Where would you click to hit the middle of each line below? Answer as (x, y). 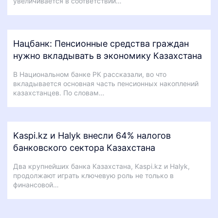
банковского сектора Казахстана (84, 147)
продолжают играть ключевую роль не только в (93, 175)
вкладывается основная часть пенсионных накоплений (106, 83)
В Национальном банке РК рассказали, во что (90, 74)
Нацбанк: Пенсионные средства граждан (101, 43)
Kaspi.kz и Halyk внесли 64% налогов (92, 135)
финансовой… (36, 184)
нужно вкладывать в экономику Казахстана (108, 55)
